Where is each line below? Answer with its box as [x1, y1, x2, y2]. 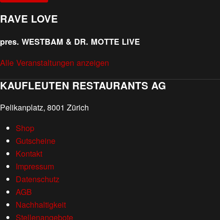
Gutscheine [16, 135, 55, 147]
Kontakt [16, 148, 42, 160]
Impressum [16, 161, 54, 172]
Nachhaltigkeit [16, 199, 66, 211]
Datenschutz [16, 173, 59, 185]
